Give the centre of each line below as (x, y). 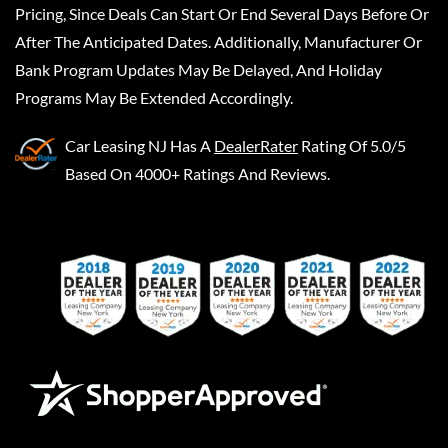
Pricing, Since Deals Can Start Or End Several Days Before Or (222, 13)
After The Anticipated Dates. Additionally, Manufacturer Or (218, 41)
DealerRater (256, 145)
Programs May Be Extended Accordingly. (154, 97)
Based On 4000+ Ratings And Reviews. (197, 173)
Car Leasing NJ (116, 145)
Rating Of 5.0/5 (353, 145)
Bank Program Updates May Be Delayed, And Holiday (198, 69)
